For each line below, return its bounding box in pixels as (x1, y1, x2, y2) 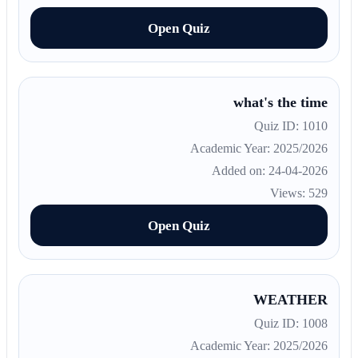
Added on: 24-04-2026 (216, 164, 332, 178)
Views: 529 (274, 186, 332, 201)
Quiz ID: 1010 (258, 119, 332, 133)
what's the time (237, 94, 332, 111)
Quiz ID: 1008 (258, 316, 332, 331)
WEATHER (257, 292, 332, 308)
